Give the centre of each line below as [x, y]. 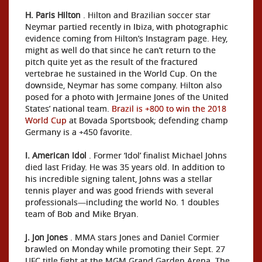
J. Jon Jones [46, 237]
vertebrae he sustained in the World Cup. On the [121, 73]
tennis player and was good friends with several [119, 190]
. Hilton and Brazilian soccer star [146, 15]
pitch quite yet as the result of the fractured [111, 62]
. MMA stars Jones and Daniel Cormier [144, 237]
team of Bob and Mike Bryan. [82, 214]
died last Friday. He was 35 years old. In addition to [125, 167]
